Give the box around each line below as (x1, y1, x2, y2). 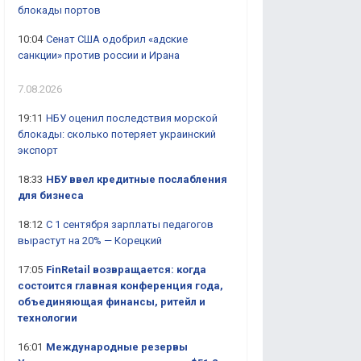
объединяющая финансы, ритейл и (18, 296, 205, 308)
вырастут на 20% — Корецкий (18, 234, 162, 247)
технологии (18, 312, 77, 324)
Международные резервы (46, 341, 188, 353)
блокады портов (18, 4, 101, 16)
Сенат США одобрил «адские (46, 33, 188, 45)
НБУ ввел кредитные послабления (46, 173, 227, 185)
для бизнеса (18, 189, 84, 201)
